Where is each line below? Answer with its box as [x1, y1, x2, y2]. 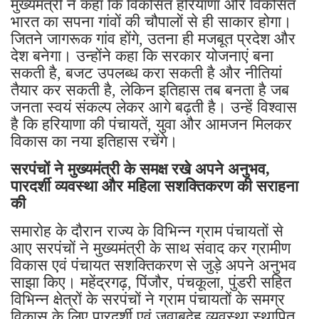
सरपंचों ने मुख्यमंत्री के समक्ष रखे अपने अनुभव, [11, 159, 270, 178]
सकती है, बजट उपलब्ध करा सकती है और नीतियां [11, 63, 282, 82]
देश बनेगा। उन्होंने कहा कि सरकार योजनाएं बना [11, 46, 273, 65]
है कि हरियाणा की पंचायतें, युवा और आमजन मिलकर [11, 115, 292, 133]
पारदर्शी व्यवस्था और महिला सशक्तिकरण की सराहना [11, 177, 298, 195]
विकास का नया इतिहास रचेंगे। [11, 132, 178, 150]
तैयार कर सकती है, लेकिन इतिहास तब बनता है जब [11, 80, 289, 99]
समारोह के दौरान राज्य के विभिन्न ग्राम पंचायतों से [11, 221, 283, 240]
